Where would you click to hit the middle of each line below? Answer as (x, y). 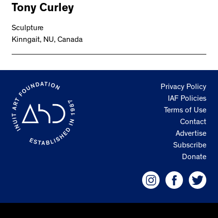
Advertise (191, 135)
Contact (193, 123)
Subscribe (190, 146)
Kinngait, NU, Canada (47, 41)
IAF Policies (187, 100)
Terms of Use (185, 111)
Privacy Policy (183, 88)
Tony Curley (43, 9)
